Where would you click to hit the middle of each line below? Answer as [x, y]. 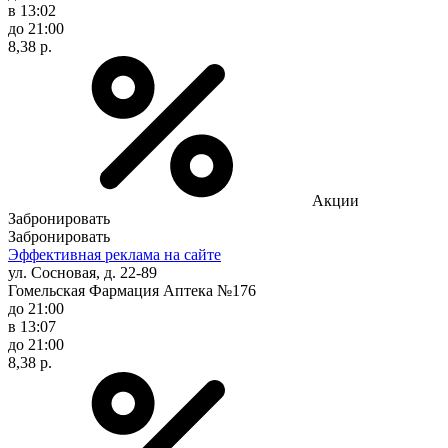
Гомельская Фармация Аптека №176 [132, 290]
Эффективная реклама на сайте [114, 254]
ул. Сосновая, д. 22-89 [82, 272]
